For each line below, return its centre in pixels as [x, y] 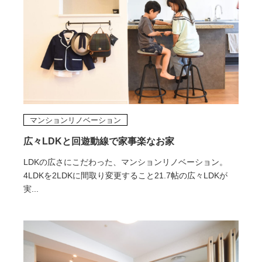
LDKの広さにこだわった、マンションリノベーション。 [125, 162]
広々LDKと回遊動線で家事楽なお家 [99, 141]
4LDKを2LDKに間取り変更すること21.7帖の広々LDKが [125, 175]
